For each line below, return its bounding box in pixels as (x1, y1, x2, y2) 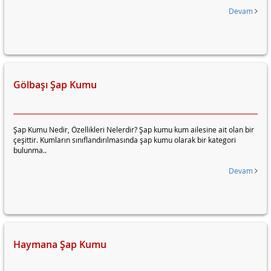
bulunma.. (13, 145, 47, 155)
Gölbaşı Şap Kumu (13, 78, 97, 91)
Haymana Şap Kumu (13, 238, 106, 251)
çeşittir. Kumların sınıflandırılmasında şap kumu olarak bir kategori (13, 135, 236, 145)
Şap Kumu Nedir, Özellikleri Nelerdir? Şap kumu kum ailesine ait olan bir (13, 125, 254, 134)
